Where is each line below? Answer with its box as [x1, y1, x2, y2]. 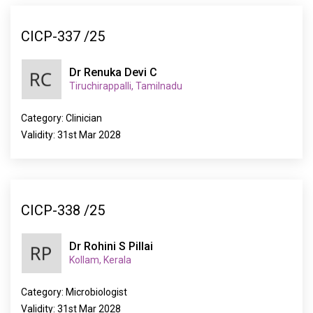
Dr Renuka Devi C [69, 66, 157, 79]
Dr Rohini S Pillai [69, 240, 153, 253]
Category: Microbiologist [21, 286, 127, 298]
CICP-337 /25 [21, 27, 105, 45]
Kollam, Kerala [69, 254, 131, 265]
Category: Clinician [21, 112, 102, 124]
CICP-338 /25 [21, 201, 105, 219]
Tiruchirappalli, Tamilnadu [69, 80, 182, 92]
